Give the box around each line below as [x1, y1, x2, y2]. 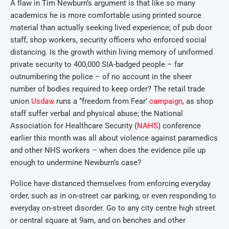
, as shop [182, 97, 213, 106]
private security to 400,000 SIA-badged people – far [10, 60, 184, 69]
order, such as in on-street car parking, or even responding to [10, 191, 216, 200]
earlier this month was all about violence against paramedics [10, 133, 218, 143]
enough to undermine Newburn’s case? [10, 158, 141, 167]
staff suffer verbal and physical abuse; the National [10, 109, 183, 118]
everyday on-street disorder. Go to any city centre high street [10, 203, 215, 213]
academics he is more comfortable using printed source [10, 11, 201, 20]
